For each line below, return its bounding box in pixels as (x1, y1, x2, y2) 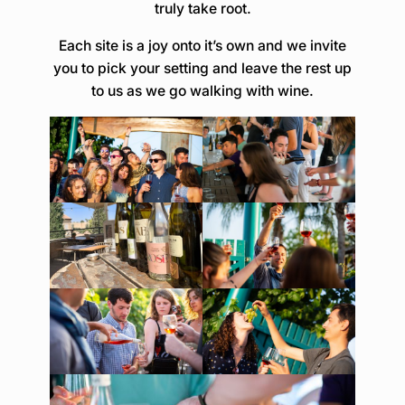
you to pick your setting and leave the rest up (53, 60, 352, 78)
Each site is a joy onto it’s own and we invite (59, 37, 346, 55)
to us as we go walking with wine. (91, 82, 314, 100)
